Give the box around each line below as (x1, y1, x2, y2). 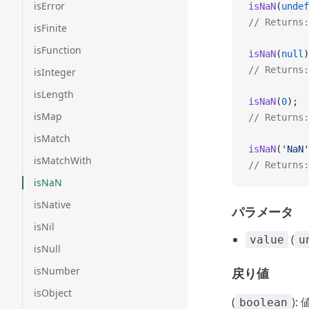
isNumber (34, 264, 80, 277)
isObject (34, 286, 72, 299)
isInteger (34, 66, 76, 79)
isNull (34, 242, 61, 255)
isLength (34, 88, 74, 101)
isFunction (34, 43, 81, 57)
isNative (34, 198, 71, 211)
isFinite (34, 21, 67, 34)
